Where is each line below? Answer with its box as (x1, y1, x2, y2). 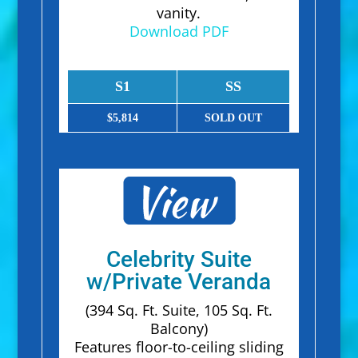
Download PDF (129, 22, 229, 42)
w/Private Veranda (86, 268, 272, 296)
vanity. (157, 3, 201, 23)
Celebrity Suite (105, 246, 252, 273)
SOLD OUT (205, 112, 263, 125)
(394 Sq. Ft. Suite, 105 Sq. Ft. (85, 300, 272, 320)
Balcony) (149, 319, 208, 339)
